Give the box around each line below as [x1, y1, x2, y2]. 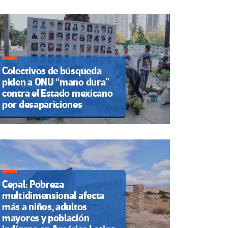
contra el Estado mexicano [2, 87, 113, 100]
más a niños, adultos [2, 201, 87, 214]
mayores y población [2, 212, 90, 225]
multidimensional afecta [2, 189, 105, 203]
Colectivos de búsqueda [2, 64, 102, 77]
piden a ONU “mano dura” [2, 75, 110, 89]
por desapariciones [2, 98, 82, 111]
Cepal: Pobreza [2, 178, 64, 191]
